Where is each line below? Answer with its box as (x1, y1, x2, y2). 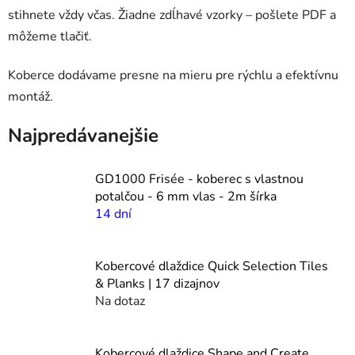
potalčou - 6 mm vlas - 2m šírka (95, 187, 277, 205)
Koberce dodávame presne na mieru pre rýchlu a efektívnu (8, 66, 338, 84)
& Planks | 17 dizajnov (95, 274, 219, 292)
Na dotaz (95, 292, 145, 310)
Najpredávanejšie (8, 122, 158, 148)
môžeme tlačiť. (8, 27, 92, 45)
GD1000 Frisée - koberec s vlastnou (95, 170, 303, 188)
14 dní (95, 204, 132, 223)
